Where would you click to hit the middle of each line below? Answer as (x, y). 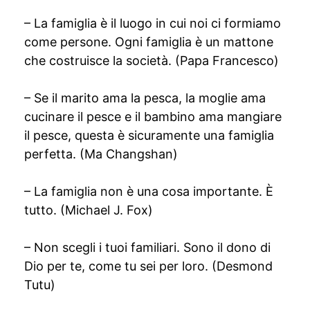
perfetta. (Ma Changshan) (101, 154)
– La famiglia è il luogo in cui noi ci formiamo (153, 23)
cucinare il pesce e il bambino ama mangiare (153, 117)
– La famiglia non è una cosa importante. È (149, 191)
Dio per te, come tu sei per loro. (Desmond (148, 266)
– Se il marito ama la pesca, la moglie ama (145, 98)
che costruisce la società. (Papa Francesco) (152, 61)
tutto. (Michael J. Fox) (89, 210)
